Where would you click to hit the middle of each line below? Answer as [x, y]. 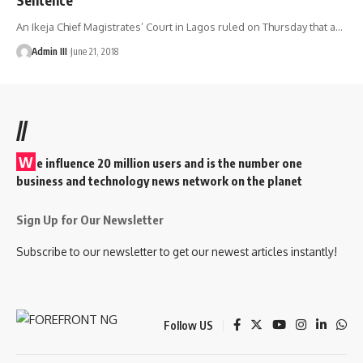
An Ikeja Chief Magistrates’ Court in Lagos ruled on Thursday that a [176, 26]
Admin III [49, 51]
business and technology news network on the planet [159, 180]
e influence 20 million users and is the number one [169, 162]
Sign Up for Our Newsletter [90, 219]
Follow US [188, 325]
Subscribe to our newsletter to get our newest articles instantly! [177, 251]
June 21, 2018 [94, 51]
